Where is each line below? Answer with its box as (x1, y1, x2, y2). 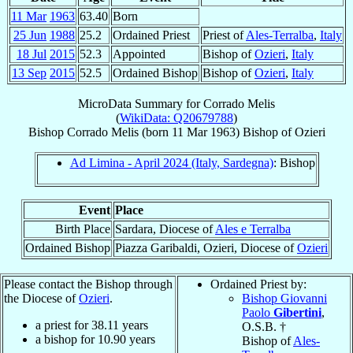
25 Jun (13, 28, 46, 42)
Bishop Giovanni (242, 291, 327, 305)
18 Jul (17, 46, 46, 61)
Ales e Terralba (215, 221, 291, 236)
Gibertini (273, 305, 321, 319)
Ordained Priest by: (210, 277, 307, 291)
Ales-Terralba (246, 28, 314, 42)
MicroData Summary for (78, 96, 203, 110)
